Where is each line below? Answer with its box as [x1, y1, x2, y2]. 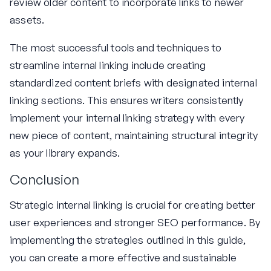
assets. [10, 13, 45, 27]
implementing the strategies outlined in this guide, [10, 233, 246, 246]
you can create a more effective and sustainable [10, 250, 237, 264]
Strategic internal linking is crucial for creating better [10, 198, 256, 211]
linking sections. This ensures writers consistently [10, 94, 244, 107]
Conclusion [10, 171, 79, 188]
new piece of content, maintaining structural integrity [10, 129, 258, 142]
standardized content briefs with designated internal [10, 76, 257, 90]
